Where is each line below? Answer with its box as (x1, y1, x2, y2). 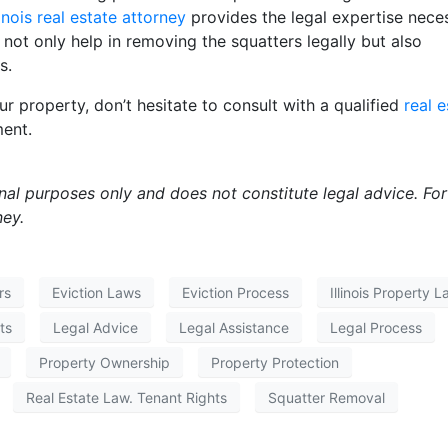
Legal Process (330, 318, 422, 336)
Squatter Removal (268, 388, 385, 406)
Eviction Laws (52, 283, 141, 301)
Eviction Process (182, 283, 289, 301)
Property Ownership (39, 353, 170, 371)
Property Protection (211, 353, 339, 371)
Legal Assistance (179, 318, 289, 336)
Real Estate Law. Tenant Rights (26, 388, 227, 406)
